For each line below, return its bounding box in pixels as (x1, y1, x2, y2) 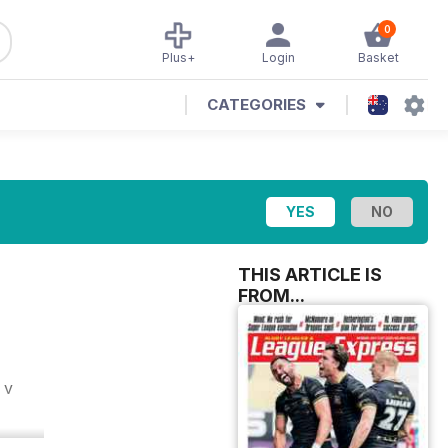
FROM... (238, 285, 305, 306)
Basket (357, 50, 399, 65)
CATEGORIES (207, 95, 306, 114)
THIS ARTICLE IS (238, 264, 382, 285)
